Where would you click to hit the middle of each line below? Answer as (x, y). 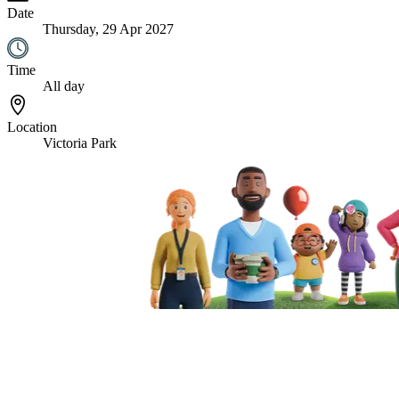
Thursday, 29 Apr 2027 (108, 28)
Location (32, 126)
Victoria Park (80, 142)
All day (64, 85)
